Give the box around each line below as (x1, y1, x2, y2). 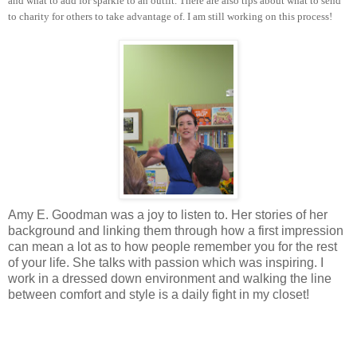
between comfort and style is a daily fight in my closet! (8, 288, 309, 302)
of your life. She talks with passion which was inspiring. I (8, 256, 324, 270)
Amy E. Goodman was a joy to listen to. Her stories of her (8, 208, 328, 222)
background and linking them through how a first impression (8, 224, 343, 238)
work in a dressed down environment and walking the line (8, 272, 331, 286)
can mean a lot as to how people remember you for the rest (8, 240, 337, 254)
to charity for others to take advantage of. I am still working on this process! (8, 10, 332, 23)
